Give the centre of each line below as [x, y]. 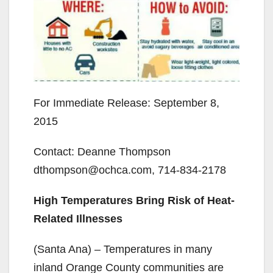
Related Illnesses [78, 218]
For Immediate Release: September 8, [126, 103]
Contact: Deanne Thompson [102, 151]
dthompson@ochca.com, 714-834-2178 [130, 170]
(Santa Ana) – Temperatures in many [123, 249]
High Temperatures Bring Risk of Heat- [134, 200]
